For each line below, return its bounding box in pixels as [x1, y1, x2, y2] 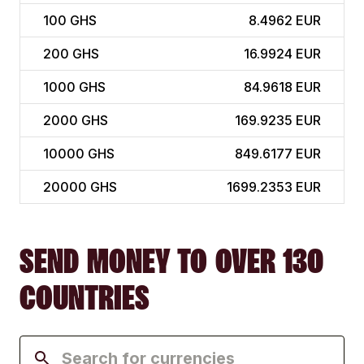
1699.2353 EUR [227, 179, 321, 196]
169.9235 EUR [235, 112, 321, 129]
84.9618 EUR [244, 79, 321, 96]
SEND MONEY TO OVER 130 [19, 243, 323, 279]
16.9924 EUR [244, 45, 321, 63]
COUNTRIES [19, 279, 149, 316]
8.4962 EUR [249, 12, 321, 29]
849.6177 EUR [235, 145, 321, 162]
